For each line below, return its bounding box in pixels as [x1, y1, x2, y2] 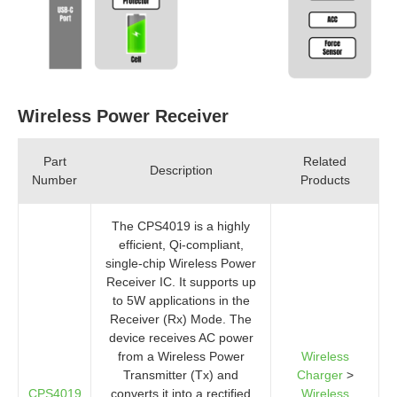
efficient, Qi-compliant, [118, 237, 244, 252]
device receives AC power [108, 330, 253, 345]
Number [32, 172, 77, 187]
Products [300, 172, 350, 187]
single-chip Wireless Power [105, 255, 256, 270]
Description [149, 162, 213, 177]
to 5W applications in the [112, 292, 250, 307]
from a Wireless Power [117, 348, 245, 363]
